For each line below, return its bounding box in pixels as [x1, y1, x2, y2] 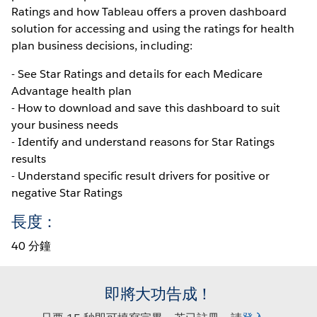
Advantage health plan [11, 83, 132, 98]
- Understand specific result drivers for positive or [11, 168, 270, 183]
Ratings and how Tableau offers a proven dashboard [11, 4, 287, 19]
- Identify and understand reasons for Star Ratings [11, 134, 275, 149]
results [11, 151, 47, 166]
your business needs [11, 117, 119, 132]
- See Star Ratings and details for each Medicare [11, 66, 263, 81]
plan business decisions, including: [11, 38, 192, 53]
